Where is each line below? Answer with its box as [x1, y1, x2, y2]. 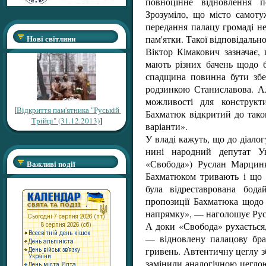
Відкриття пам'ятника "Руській [16, 104, 119, 115]
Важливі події [27, 158, 75, 169]
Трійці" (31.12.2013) [31, 115, 100, 126]
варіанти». [145, 119, 188, 132]
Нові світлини [27, 33, 75, 44]
